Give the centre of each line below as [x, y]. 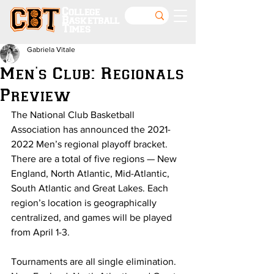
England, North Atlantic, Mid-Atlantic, [91, 173]
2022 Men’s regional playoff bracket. [91, 144]
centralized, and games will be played [93, 217]
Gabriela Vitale [51, 50]
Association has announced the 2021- [91, 129]
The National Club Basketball [74, 115]
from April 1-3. [40, 232]
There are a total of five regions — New [95, 159]
